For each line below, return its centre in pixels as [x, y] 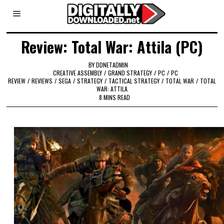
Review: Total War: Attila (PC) [112, 47]
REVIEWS [42, 80]
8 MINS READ [115, 97]
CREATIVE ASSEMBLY [77, 72]
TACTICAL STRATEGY [134, 80]
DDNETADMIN [112, 64]
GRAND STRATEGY [130, 72]
